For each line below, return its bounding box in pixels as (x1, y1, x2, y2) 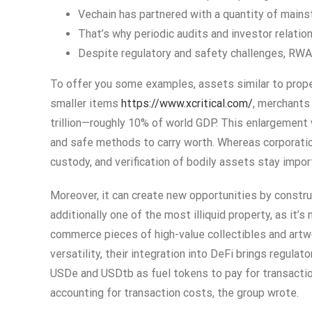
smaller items (50, 96, 121, 110)
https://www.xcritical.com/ (121, 96, 253, 110)
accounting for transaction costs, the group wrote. (50, 286, 299, 299)
